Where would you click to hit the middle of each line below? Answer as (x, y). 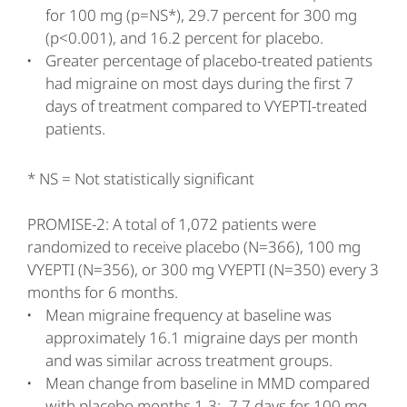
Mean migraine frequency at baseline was (189, 315)
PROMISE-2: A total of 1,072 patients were (172, 224)
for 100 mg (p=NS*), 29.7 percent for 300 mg (201, 15)
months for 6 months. (103, 292)
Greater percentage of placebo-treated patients (209, 60)
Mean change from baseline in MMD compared (208, 383)
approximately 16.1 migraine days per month (202, 338)
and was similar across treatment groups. (189, 360)
